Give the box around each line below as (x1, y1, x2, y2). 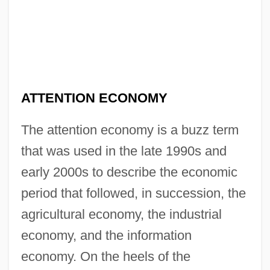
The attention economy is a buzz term (20, 122, 239, 137)
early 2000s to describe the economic (20, 164, 237, 180)
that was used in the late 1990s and (20, 143, 227, 159)
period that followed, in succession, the (20, 185, 246, 201)
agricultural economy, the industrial (20, 206, 222, 222)
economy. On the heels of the (20, 248, 190, 264)
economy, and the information (20, 227, 192, 243)
